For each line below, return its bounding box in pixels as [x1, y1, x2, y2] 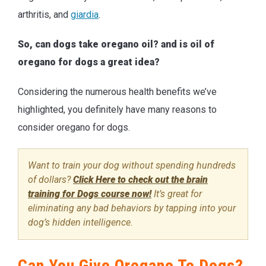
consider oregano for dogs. [18, 121, 130, 133]
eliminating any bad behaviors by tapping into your [28, 202, 236, 214]
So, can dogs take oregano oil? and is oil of [18, 38, 214, 50]
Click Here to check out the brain [73, 173, 208, 185]
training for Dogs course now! [28, 188, 151, 199]
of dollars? [28, 173, 73, 185]
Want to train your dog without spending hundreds [28, 159, 236, 171]
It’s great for [151, 188, 202, 199]
